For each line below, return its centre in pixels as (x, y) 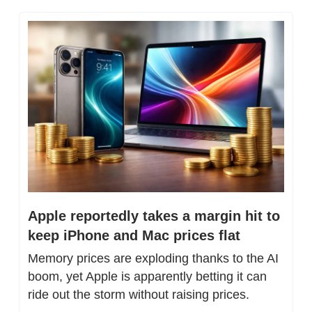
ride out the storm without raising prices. (139, 294)
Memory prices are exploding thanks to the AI (153, 258)
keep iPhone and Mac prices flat (134, 235)
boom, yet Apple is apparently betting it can (147, 276)
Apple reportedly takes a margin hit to (154, 216)
